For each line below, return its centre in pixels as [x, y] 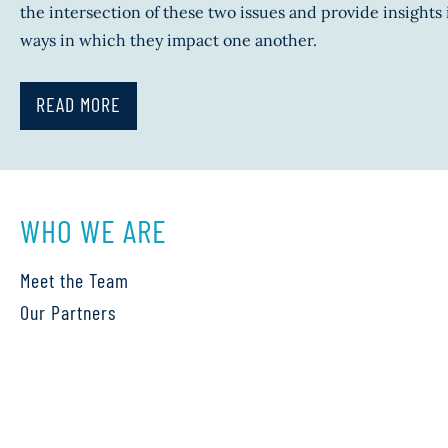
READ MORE [78, 103]
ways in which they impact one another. [168, 39]
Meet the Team [74, 279]
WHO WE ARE [93, 229]
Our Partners [68, 311]
